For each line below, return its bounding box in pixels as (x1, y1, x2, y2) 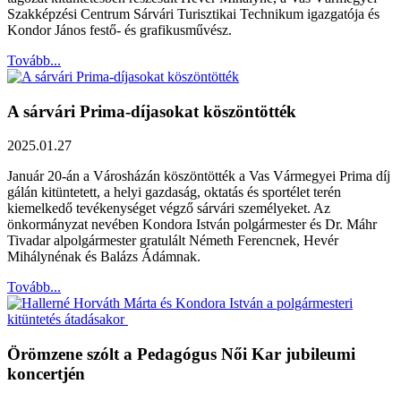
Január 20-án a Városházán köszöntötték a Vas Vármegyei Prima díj (7, 168, 390, 184)
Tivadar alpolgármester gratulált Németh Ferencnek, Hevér (7, 233, 338, 249)
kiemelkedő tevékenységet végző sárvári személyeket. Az (7, 200, 330, 217)
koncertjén (7, 364, 85, 384)
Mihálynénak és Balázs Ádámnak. (7, 249, 200, 265)
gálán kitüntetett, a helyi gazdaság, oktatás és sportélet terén (7, 184, 341, 200)
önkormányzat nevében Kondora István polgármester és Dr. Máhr (7, 217, 377, 233)
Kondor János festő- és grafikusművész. (7, 22, 232, 38)
